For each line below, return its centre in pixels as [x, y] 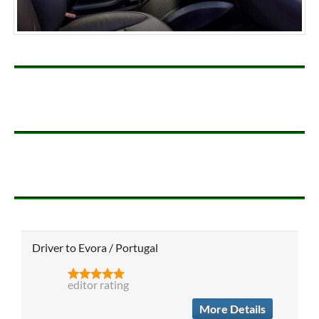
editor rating [98, 284]
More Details [233, 308]
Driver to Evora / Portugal [95, 247]
